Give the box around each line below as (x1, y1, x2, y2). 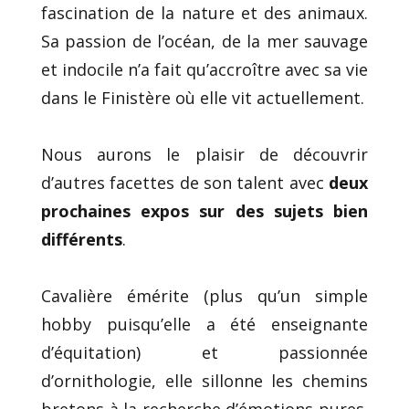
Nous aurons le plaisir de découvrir (41, 142, 368, 165)
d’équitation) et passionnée (41, 341, 368, 363)
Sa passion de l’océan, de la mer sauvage (41, 29, 368, 52)
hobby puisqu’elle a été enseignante (41, 312, 368, 335)
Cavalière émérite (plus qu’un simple (41, 284, 368, 307)
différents (41, 227, 122, 250)
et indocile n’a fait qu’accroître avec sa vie (41, 58, 368, 80)
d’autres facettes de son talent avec (41, 171, 329, 194)
